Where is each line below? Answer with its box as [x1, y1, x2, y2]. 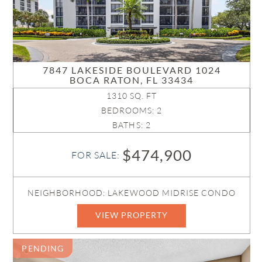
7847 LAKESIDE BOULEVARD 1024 [42, 64, 221, 75]
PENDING [22, 243, 64, 254]
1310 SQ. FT [106, 90, 157, 101]
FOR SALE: [71, 149, 123, 161]
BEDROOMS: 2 [101, 105, 163, 115]
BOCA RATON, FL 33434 [70, 74, 194, 85]
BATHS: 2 [112, 119, 151, 130]
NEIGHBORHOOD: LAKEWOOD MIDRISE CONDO [27, 188, 236, 198]
